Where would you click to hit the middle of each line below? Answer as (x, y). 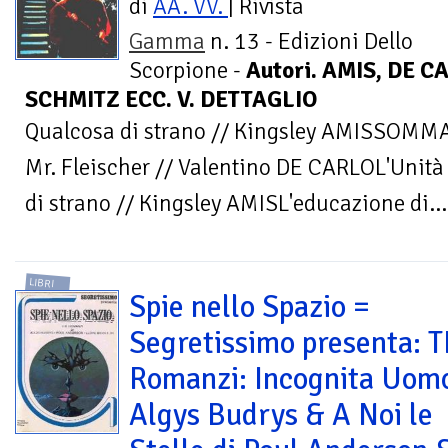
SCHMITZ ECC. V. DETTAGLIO (171, 99)
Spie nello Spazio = (249, 307)
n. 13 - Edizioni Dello (309, 41)
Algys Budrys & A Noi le (281, 415)
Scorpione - (187, 70)
